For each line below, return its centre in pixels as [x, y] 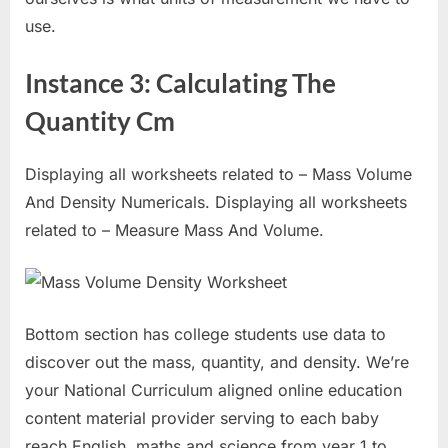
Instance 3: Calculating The [180, 82]
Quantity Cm [100, 120]
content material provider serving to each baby [202, 418]
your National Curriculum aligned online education [213, 390]
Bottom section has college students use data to [205, 334]
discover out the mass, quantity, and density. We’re [217, 362]
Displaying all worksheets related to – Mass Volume [218, 174]
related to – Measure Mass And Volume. [174, 230]
